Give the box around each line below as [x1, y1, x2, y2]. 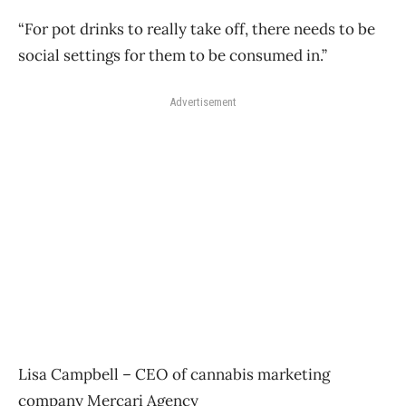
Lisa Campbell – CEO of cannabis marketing [18, 363, 330, 384]
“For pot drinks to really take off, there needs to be [18, 18, 375, 39]
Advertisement [169, 94, 237, 109]
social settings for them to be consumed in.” [18, 44, 327, 65]
